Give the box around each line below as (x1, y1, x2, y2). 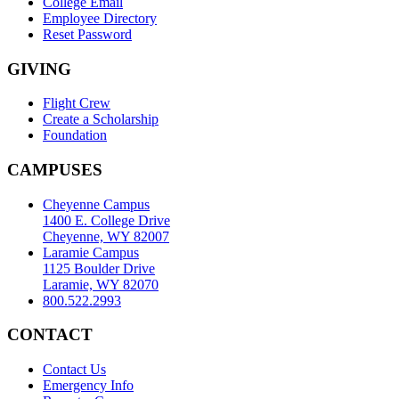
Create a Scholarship (43, 111, 159, 127)
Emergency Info (43, 378, 134, 394)
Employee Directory (43, 10, 157, 26)
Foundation (43, 127, 107, 143)
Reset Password (43, 26, 132, 42)
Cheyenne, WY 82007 (43, 228, 169, 244)
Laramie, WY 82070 (43, 276, 159, 292)
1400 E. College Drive (43, 212, 170, 228)
